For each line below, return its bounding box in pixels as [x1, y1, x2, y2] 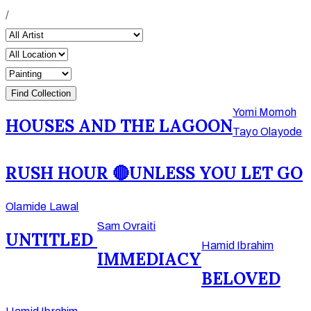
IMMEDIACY [97, 248, 201, 270]
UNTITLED [6, 228, 97, 251]
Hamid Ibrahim [201, 239, 274, 251]
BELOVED [201, 267, 280, 289]
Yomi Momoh [233, 106, 296, 118]
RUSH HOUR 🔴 [6, 162, 129, 184]
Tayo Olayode [233, 126, 303, 137]
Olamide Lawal [6, 200, 79, 212]
